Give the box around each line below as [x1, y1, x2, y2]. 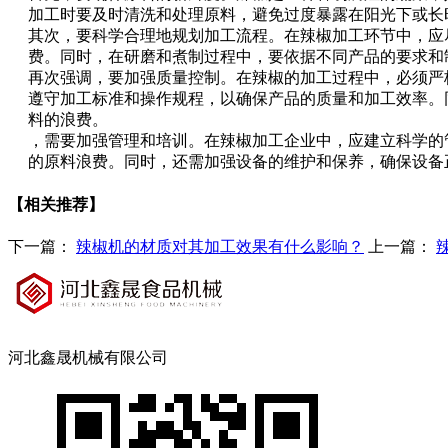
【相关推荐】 [8, 195, 104, 213]
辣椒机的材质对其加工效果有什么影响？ [76, 237, 364, 255]
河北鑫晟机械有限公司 [8, 348, 168, 366]
